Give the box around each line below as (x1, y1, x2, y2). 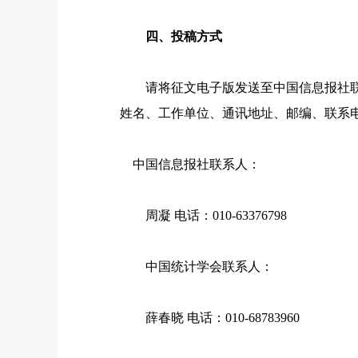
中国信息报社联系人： (120, 157, 261, 171)
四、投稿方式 (120, 30, 222, 43)
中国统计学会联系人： (120, 260, 273, 273)
